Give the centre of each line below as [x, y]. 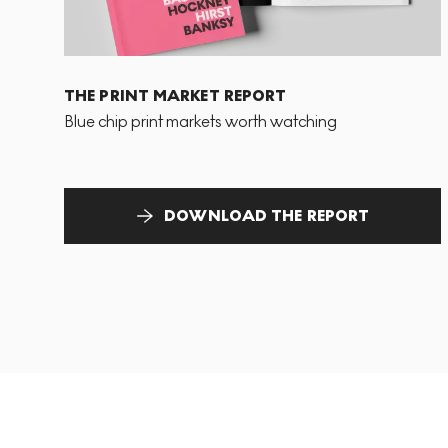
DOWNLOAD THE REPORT [267, 215]
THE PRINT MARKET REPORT [175, 95]
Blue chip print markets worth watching [200, 121]
